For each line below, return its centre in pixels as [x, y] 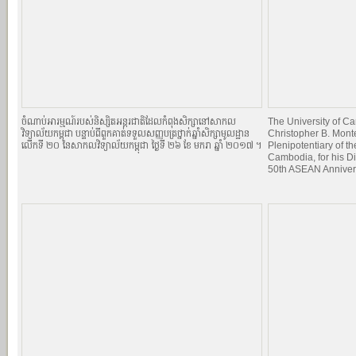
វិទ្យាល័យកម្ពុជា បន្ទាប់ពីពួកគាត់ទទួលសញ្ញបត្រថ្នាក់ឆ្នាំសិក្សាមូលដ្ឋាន [135, 133]
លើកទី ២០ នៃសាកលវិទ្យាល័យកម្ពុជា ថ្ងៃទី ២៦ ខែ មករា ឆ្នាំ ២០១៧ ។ [142, 145]
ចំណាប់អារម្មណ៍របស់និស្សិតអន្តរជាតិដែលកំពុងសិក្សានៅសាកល [129, 122]
